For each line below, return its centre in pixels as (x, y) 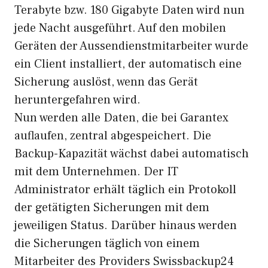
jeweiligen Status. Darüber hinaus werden (126, 226)
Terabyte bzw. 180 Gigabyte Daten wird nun (130, 10)
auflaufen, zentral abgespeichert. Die (113, 136)
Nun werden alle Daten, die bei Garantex (121, 118)
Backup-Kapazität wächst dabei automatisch (132, 154)
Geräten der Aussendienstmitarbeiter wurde (131, 46)
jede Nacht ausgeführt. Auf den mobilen (120, 28)
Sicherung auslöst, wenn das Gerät (106, 82)
